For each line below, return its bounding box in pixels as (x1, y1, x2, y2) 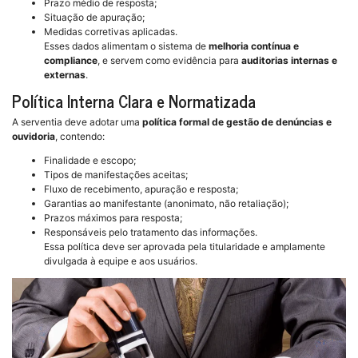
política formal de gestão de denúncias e (142, 116, 332, 129)
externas (44, 69, 86, 82)
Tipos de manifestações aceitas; (44, 169, 188, 181)
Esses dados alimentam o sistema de (44, 40, 209, 53)
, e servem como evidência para (97, 54, 241, 67)
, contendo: (55, 130, 105, 143)
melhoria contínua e (209, 40, 299, 53)
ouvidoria (12, 130, 55, 143)
